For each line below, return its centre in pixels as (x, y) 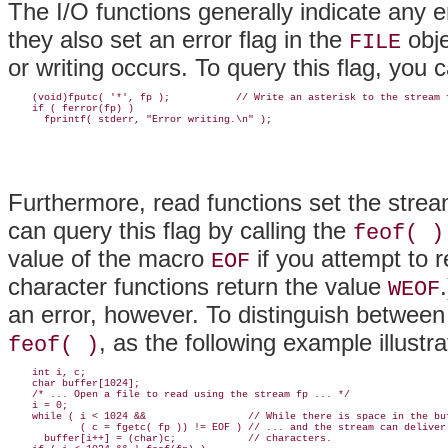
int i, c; (47, 373)
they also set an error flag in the (178, 40)
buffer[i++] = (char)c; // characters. (170, 439)
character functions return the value (198, 287)
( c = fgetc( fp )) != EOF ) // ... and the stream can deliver (227, 428)
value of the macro (109, 259)
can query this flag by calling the (180, 231)
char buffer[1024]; (74, 384)
